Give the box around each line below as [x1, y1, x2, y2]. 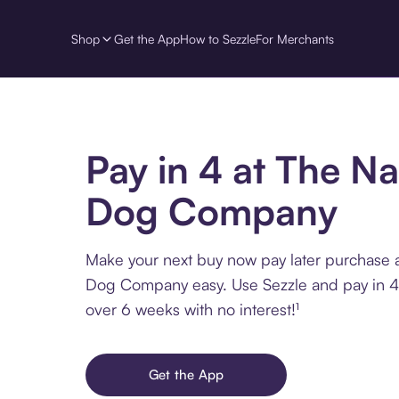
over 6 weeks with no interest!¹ [85, 299, 299, 320]
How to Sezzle [180, 30, 256, 46]
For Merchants [256, 30, 334, 46]
